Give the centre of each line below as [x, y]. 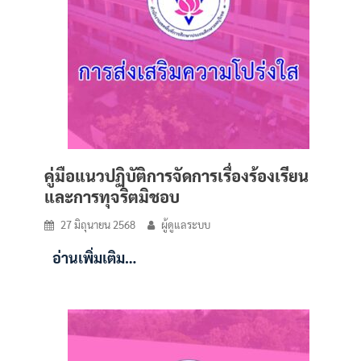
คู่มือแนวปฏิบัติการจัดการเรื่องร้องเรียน [176, 176]
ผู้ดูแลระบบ [186, 224]
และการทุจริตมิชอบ [112, 197]
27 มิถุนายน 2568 [98, 224]
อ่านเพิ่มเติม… [94, 257]
